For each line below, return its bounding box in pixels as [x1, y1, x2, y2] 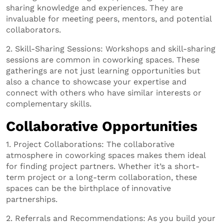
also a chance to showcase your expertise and [6, 76, 186, 86]
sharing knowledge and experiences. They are [6, 2, 183, 12]
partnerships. [6, 194, 57, 204]
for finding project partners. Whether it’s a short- [6, 161, 199, 171]
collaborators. [6, 24, 61, 34]
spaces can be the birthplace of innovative [6, 183, 171, 193]
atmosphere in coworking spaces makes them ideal [6, 150, 205, 160]
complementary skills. [6, 98, 91, 108]
